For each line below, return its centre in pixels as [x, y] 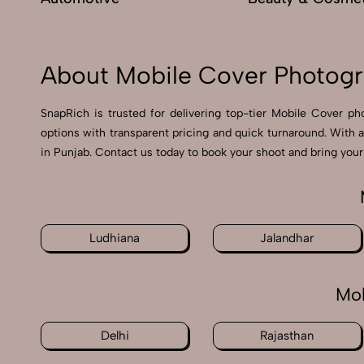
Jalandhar [287, 238]
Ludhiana [115, 238]
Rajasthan [287, 336]
